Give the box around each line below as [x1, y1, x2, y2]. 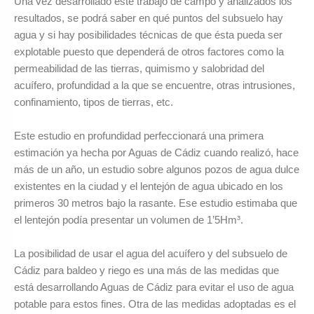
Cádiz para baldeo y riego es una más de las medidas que [14, 264, 279, 277]
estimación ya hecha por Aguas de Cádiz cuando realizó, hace [14, 146, 299, 158]
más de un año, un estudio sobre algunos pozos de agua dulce [14, 163, 299, 175]
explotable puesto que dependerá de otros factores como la [14, 45, 284, 57]
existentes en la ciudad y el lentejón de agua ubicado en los [14, 179, 283, 192]
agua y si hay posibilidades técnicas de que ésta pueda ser [14, 28, 282, 41]
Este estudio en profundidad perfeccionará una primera [14, 129, 264, 142]
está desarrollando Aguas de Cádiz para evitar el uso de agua [14, 281, 294, 294]
